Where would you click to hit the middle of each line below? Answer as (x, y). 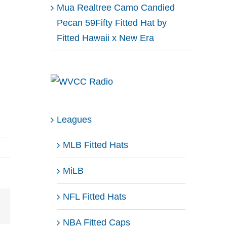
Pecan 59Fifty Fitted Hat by (112, 23)
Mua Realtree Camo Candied (116, 7)
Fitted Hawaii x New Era (105, 38)
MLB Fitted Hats (96, 145)
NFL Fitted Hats (94, 196)
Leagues (74, 119)
